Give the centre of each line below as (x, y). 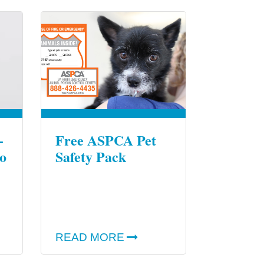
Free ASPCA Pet (105, 140)
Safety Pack (90, 157)
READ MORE (90, 237)
